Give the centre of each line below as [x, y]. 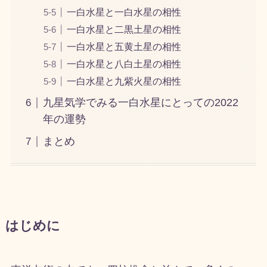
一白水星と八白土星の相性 [124, 64]
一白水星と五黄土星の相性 [124, 47]
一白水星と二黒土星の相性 [124, 30]
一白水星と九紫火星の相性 [124, 81]
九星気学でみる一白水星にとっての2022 [140, 103]
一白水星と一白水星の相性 [124, 12]
